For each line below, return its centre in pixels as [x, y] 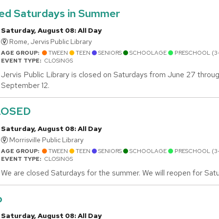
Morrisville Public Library [46, 140]
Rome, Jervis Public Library [50, 42]
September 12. [25, 86]
